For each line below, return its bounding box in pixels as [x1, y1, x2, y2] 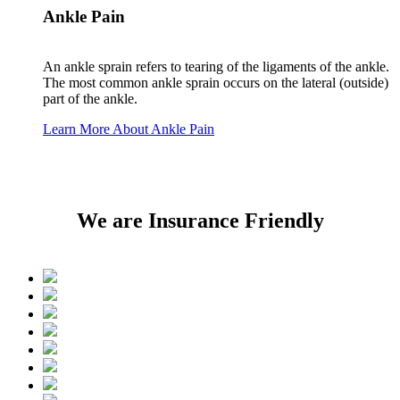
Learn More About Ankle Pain [43, 121, 214, 137]
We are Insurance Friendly [76, 209, 324, 233]
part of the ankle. [43, 91, 137, 107]
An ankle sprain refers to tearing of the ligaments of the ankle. [43, 59, 389, 75]
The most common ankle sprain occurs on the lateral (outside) [43, 75, 388, 91]
